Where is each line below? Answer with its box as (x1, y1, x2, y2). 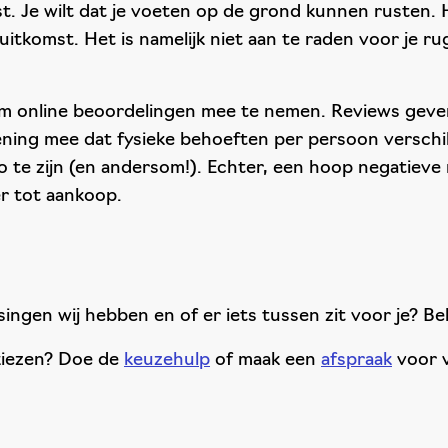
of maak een (210, 351, 321, 370)
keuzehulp (124, 351, 210, 370)
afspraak (321, 351, 392, 370)
